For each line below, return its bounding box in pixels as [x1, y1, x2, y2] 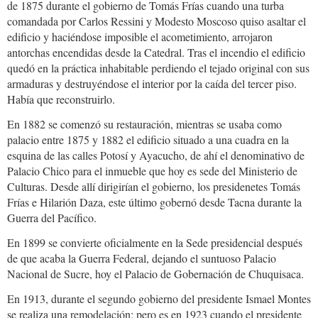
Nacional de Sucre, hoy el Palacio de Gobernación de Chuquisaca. [7, 265, 304, 281]
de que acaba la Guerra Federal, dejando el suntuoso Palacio [7, 250, 276, 265]
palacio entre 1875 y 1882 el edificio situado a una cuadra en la [7, 131, 289, 147]
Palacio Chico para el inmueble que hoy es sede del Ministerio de [7, 163, 297, 178]
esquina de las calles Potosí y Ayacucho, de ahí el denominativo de [7, 147, 305, 163]
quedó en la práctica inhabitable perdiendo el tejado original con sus [7, 60, 309, 75]
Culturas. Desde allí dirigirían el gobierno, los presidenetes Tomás [7, 178, 300, 194]
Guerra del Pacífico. [7, 209, 97, 225]
